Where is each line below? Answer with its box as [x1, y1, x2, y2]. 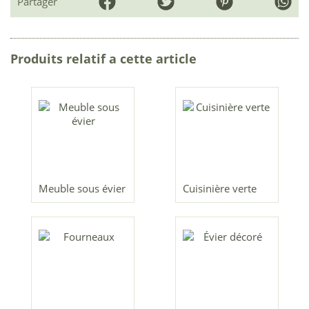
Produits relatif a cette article [10, 50, 197, 68]
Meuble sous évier [38, 181, 126, 196]
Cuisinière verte [182, 181, 257, 196]
